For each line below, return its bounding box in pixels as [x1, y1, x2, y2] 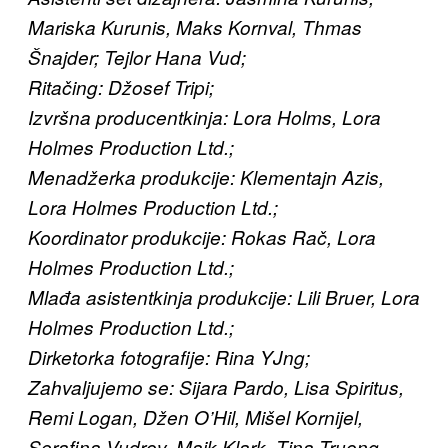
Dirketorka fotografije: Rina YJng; [28, 343, 310, 370]
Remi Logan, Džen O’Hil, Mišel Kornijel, [28, 403, 363, 430]
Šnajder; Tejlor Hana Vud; [28, 43, 246, 70]
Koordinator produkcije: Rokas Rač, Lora [28, 223, 376, 250]
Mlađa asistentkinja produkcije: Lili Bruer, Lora [28, 283, 420, 310]
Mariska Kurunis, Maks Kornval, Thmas [28, 13, 362, 40]
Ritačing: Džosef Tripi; [28, 73, 214, 100]
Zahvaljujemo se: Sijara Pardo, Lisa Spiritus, [28, 373, 404, 400]
